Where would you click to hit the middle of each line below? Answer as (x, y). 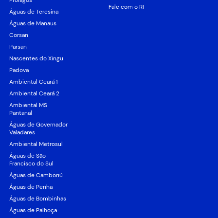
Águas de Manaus (33, 24)
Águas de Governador (39, 125)
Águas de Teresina (34, 12)
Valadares (22, 133)
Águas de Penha (31, 187)
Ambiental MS (28, 105)
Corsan (19, 35)
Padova (19, 70)
